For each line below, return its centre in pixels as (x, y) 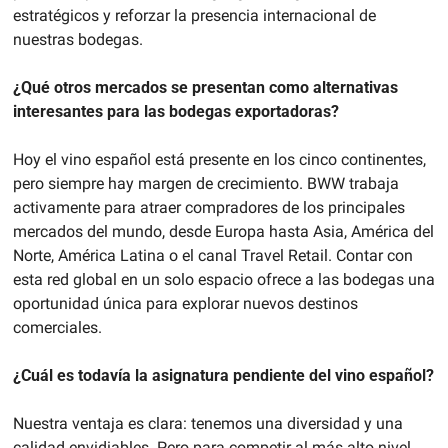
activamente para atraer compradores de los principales (208, 208)
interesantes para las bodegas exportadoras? (175, 112)
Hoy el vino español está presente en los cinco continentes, (219, 160)
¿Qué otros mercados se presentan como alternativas (205, 88)
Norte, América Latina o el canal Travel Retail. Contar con (212, 256)
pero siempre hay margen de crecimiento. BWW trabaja (205, 184)
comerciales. (57, 328)
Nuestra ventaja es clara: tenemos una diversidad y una (207, 424)
